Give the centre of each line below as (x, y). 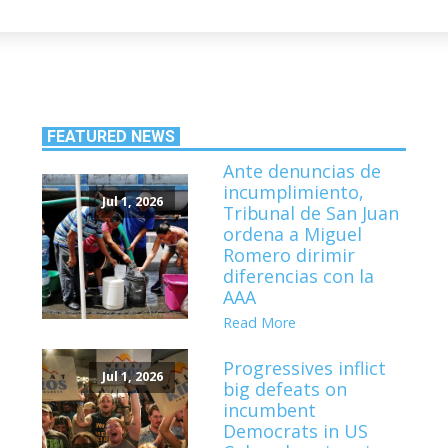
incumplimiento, (294, 192)
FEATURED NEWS (111, 137)
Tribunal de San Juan (311, 213)
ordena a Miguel (293, 234)
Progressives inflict (305, 367)
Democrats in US (296, 430)
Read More (260, 323)
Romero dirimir (289, 255)
